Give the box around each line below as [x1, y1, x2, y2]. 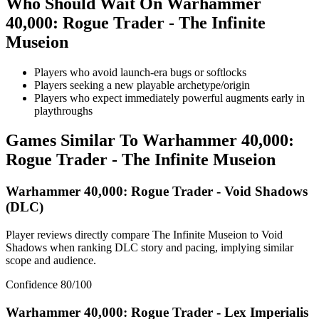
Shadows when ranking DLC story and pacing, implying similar [6, 241, 293, 254]
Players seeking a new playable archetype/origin [34, 78, 250, 91]
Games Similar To [6, 131, 142, 150]
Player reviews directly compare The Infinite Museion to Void [6, 229, 283, 241]
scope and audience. [6, 254, 96, 267]
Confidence [6, 278, 61, 291]
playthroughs [34, 104, 93, 117]
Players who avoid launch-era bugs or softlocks [34, 66, 246, 78]
